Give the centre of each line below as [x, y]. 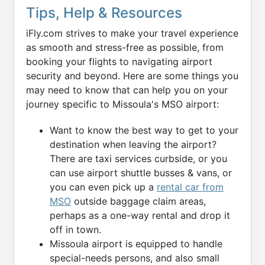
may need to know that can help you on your [127, 90]
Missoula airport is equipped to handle [136, 243]
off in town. [75, 229]
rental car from [190, 187]
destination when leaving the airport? [133, 144]
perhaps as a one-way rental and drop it [140, 215]
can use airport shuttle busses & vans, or [141, 172]
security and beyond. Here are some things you [132, 76]
